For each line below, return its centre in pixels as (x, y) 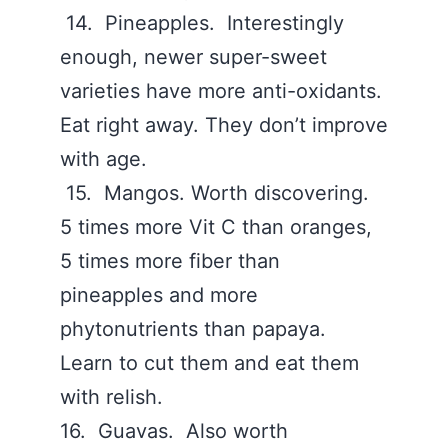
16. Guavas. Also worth (174, 431)
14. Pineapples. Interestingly (202, 23)
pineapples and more (159, 295)
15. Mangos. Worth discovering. (217, 193)
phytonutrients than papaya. (196, 329)
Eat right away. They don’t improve (224, 125)
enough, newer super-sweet (193, 57)
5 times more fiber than (170, 261)
